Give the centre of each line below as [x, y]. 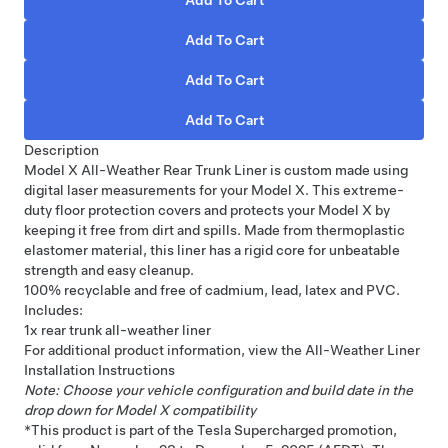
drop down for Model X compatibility [140, 409]
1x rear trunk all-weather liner [117, 329]
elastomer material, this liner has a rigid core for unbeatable [212, 249]
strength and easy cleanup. [109, 269]
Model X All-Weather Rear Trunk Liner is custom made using [216, 169]
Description [61, 149]
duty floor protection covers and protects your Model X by [207, 209]
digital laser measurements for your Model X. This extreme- [214, 189]
